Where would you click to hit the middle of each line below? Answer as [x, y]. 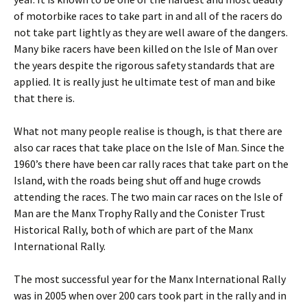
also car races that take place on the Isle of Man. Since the [149, 147]
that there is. [44, 98]
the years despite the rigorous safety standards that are [144, 65]
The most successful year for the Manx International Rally [150, 279]
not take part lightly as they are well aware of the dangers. [151, 32]
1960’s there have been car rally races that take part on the [151, 164]
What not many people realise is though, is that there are [148, 131]
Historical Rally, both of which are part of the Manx [133, 230]
